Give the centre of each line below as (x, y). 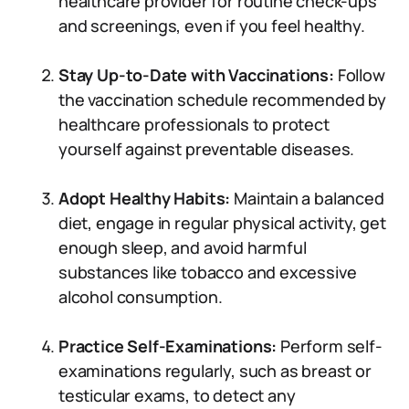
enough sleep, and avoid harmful (183, 247)
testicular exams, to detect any (177, 395)
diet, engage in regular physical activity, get (222, 223)
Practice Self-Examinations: (168, 346)
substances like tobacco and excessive (208, 272)
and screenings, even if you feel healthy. (212, 26)
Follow (361, 75)
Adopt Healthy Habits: (147, 198)
